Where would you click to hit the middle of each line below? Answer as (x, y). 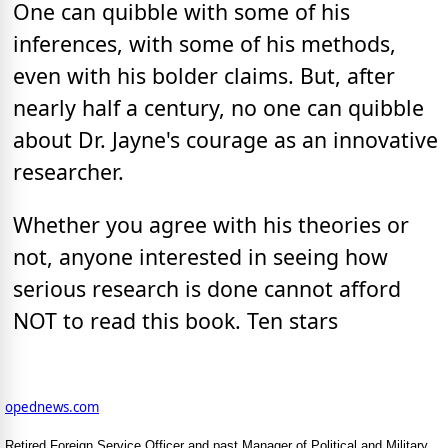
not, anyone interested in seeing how (200, 257)
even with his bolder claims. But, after (204, 75)
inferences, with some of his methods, (204, 43)
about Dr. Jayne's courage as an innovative (225, 139)
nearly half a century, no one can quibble (218, 107)
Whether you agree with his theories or (211, 225)
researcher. (68, 171)
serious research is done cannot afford (207, 289)
